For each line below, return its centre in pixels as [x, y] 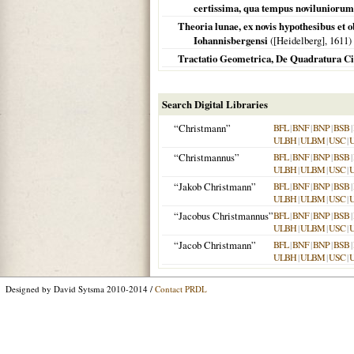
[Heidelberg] [299, 40]
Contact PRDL [181, 289]
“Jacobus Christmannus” [224, 216]
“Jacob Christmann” [215, 245]
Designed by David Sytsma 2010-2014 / [80, 289]
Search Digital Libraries [215, 104]
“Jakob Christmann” [215, 186]
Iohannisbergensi [231, 40]
